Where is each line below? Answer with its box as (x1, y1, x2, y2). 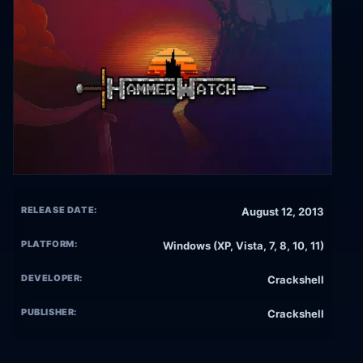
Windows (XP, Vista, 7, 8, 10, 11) (163, 239, 324, 253)
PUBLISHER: (21, 306, 78, 318)
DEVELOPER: (21, 272, 83, 284)
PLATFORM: (21, 238, 78, 250)
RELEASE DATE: (21, 204, 97, 216)
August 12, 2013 (241, 205, 324, 219)
